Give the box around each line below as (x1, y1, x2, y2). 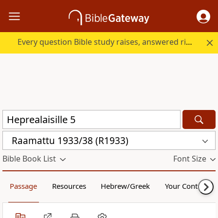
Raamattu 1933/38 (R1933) (12, 134, 128, 147)
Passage (10, 181, 37, 191)
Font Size (173, 153, 206, 164)
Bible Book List (2, 153, 56, 164)
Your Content (164, 181, 208, 191)
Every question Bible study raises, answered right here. (186, 36, 193, 48)
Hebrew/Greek (101, 181, 150, 191)
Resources (52, 181, 86, 191)
